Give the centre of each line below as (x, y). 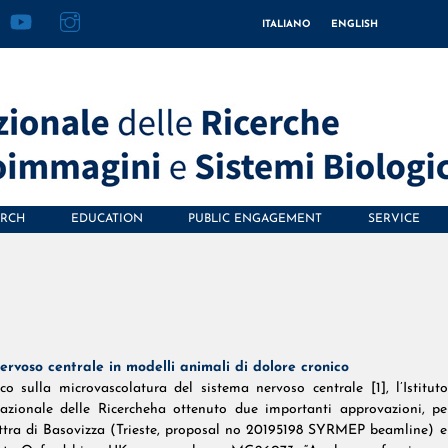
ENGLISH (354, 25)
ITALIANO (286, 25)
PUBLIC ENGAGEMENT (255, 219)
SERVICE (394, 219)
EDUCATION (106, 219)
